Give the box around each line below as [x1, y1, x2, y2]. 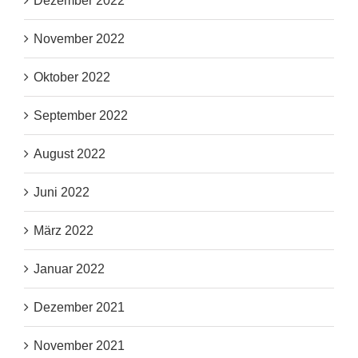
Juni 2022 [34, 185, 89, 200]
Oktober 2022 [34, 70, 110, 85]
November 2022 [34, 32, 125, 46]
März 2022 [34, 224, 93, 238]
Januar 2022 [34, 262, 105, 276]
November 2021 [34, 339, 125, 353]
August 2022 [34, 147, 105, 161]
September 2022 [34, 109, 128, 123]
